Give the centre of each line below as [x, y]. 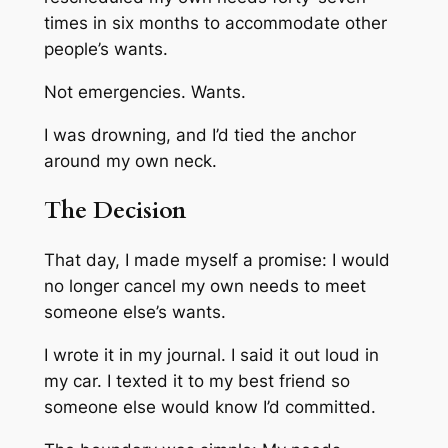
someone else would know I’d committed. [209, 407]
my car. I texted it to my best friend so [196, 381]
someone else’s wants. [134, 312]
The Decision [114, 211]
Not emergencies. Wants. [144, 92]
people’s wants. [105, 49]
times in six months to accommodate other [215, 23]
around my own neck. [130, 160]
